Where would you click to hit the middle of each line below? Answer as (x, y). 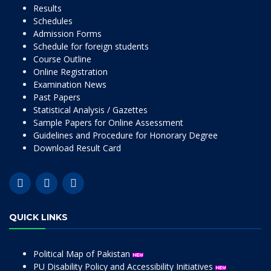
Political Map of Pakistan (83, 254)
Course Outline (62, 59)
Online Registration (70, 72)
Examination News (70, 84)
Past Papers (57, 97)
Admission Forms (67, 34)
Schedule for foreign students (91, 46)
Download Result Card (77, 148)
